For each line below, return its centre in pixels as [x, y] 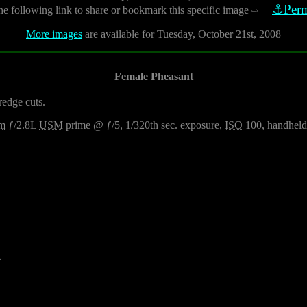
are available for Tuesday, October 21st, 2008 [182, 34]
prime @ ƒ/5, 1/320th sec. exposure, [144, 125]
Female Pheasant [153, 76]
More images [54, 34]
